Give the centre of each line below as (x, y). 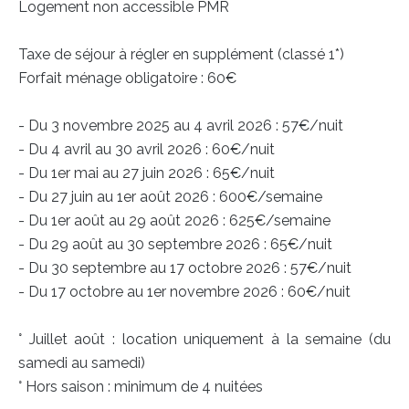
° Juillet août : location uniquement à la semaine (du (204, 339)
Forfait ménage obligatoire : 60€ (127, 78)
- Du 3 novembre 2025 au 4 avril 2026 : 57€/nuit (181, 126)
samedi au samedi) (82, 363)
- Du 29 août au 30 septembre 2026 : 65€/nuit (175, 244)
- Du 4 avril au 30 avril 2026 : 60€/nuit (147, 149)
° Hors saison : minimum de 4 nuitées (141, 387)
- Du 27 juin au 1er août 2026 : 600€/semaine (170, 197)
